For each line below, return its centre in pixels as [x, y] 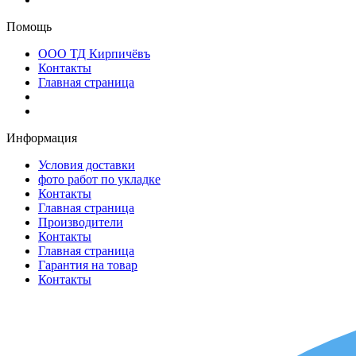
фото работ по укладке [99, 179]
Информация [42, 137]
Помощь [29, 26]
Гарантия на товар [88, 265]
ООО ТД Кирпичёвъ [94, 53]
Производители [81, 222]
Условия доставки [87, 164]
